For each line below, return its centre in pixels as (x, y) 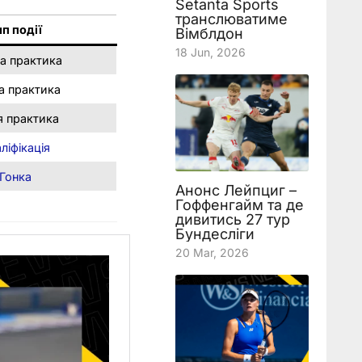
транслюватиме (231, 19)
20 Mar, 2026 (212, 253)
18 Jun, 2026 (210, 52)
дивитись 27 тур (232, 219)
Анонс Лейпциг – (236, 190)
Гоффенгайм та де (239, 205)
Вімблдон (209, 34)
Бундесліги (215, 234)
